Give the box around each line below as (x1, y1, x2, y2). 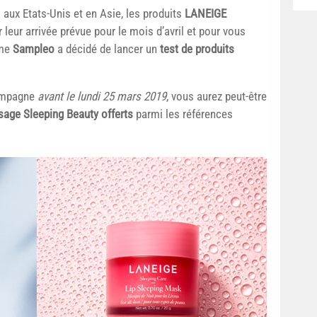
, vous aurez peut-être (166, 88, 267, 103)
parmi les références (136, 106, 233, 121)
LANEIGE (182, 6, 226, 21)
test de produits (160, 41, 234, 56)
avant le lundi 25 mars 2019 (38, 88, 166, 103)
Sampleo (13, 41, 54, 56)
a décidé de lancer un (54, 41, 160, 56)
